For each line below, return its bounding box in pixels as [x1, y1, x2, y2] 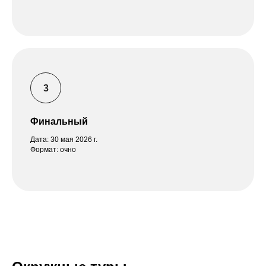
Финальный [30, 116, 88, 126]
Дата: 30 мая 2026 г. [30, 135, 97, 144]
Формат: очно [30, 145, 76, 154]
